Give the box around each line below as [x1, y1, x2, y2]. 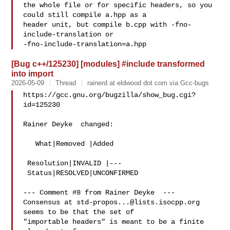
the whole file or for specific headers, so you [23, 1, 213, 9]
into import [11, 69, 54, 78]
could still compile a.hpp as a [23, 11, 147, 19]
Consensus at [23, 198, 77, 206]
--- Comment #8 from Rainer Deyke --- [23, 188, 176, 197]
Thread [55, 79, 76, 87]
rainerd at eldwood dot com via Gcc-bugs [87, 79, 209, 87]
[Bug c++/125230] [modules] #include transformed [11, 59, 205, 68]
